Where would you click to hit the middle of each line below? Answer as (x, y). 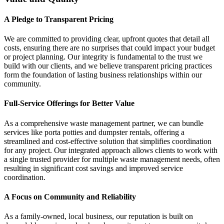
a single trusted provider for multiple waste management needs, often (112, 159)
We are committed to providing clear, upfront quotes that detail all (107, 39)
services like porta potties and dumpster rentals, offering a (94, 132)
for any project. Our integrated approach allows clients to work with (111, 150)
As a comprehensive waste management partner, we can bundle (104, 123)
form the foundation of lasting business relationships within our (103, 75)
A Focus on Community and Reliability (70, 196)
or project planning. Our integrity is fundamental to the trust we (103, 57)
